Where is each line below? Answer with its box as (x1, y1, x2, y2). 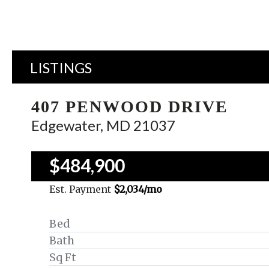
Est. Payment (49, 183, 113, 195)
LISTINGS (30, 59, 92, 76)
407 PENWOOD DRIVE (31, 97, 228, 116)
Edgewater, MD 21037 (31, 116, 175, 134)
